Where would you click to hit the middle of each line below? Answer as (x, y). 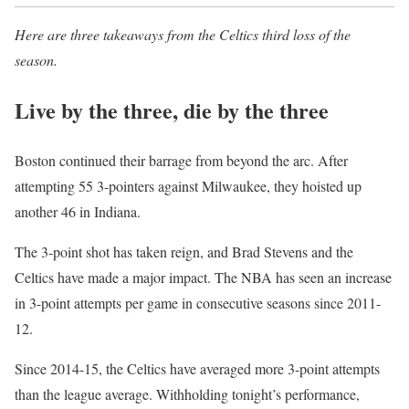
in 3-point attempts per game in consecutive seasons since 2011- (198, 302)
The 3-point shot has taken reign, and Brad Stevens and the (184, 251)
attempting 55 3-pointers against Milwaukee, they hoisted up (188, 185)
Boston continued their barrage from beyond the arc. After (181, 160)
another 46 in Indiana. (78, 211)
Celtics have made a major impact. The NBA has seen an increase (203, 277)
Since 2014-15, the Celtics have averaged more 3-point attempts (197, 368)
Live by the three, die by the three (172, 110)
